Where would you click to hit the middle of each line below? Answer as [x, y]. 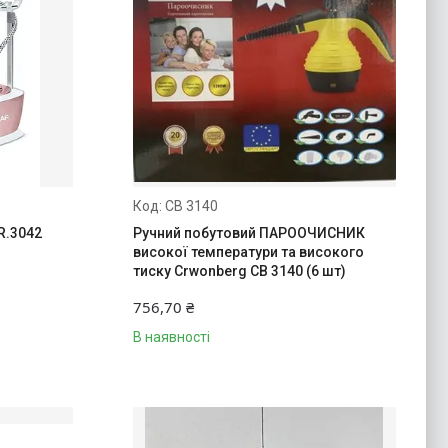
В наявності [171, 336]
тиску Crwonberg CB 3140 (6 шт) [239, 270]
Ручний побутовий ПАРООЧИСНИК [248, 232]
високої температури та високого [248, 251]
